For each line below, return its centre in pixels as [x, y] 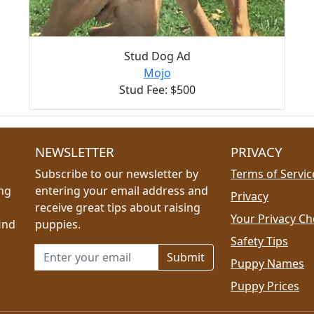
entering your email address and [122, 190]
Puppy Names [267, 263]
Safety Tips [259, 241]
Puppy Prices [265, 286]
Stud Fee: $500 [157, 89]
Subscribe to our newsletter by [117, 173]
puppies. [58, 224]
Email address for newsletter [111, 251]
